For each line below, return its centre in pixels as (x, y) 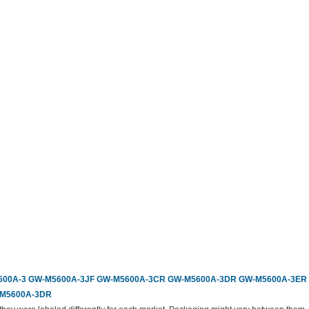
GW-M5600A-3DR (202, 280)
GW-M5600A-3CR (131, 280)
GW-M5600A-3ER (273, 280)
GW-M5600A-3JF (61, 280)
